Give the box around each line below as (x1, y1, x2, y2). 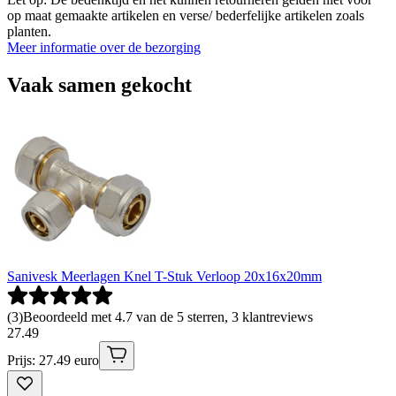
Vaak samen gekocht (7, 72, 192, 96)
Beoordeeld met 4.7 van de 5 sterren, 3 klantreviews (23, 308, 313, 324)
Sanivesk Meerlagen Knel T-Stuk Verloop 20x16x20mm (7, 268, 322, 284)
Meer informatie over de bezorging (7, 40, 201, 55)
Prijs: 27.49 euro (7, 352, 99, 368)
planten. (7, 24, 51, 39)
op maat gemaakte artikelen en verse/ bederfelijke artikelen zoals (7, 8, 364, 23)
